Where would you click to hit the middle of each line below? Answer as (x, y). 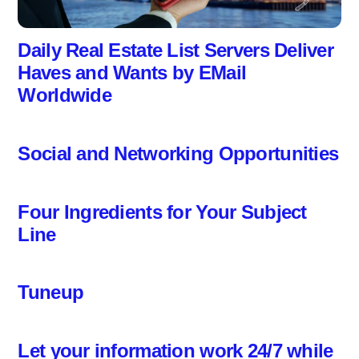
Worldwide (65, 95)
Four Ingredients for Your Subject (162, 212)
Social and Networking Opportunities (178, 153)
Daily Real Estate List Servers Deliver (176, 50)
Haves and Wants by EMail (132, 73)
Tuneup (51, 292)
